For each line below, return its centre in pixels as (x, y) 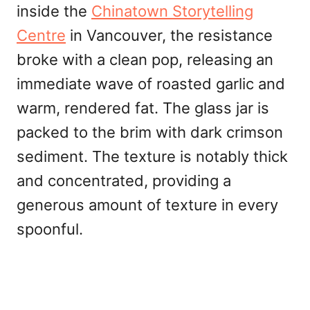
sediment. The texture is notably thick (152, 157)
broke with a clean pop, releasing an (145, 60)
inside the (54, 11)
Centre (41, 36)
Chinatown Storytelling (172, 11)
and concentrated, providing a (124, 181)
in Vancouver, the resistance (169, 36)
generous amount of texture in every (147, 205)
